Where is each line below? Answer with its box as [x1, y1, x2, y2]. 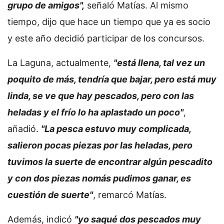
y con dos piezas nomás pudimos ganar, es [7, 173, 191, 183]
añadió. [7, 123, 41, 134]
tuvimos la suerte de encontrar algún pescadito [7, 156, 212, 167]
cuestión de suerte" [7, 189, 93, 200]
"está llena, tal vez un [113, 57, 205, 68]
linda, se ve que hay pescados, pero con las [7, 90, 194, 101]
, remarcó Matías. [93, 189, 166, 200]
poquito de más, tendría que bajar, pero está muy [7, 74, 216, 84]
